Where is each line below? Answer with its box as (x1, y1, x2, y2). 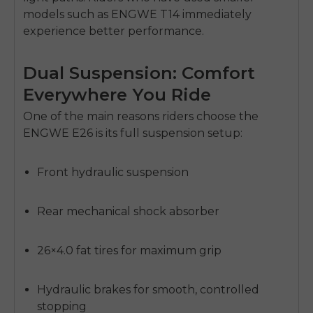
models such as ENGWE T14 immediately (23, 7, 252, 21)
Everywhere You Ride (23, 83, 211, 105)
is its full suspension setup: (93, 126, 242, 140)
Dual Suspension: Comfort (23, 61, 255, 83)
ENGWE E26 (23, 126, 93, 140)
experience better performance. (23, 24, 204, 38)
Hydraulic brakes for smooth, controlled (37, 283, 259, 297)
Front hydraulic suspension (37, 166, 189, 180)
